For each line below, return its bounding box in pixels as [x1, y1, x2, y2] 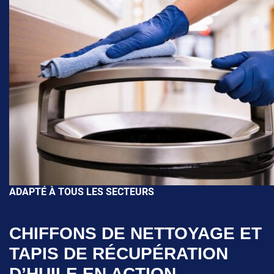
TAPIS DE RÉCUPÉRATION [9, 243, 228, 263]
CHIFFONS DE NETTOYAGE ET [9, 223, 262, 243]
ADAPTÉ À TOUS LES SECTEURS [9, 186, 154, 198]
